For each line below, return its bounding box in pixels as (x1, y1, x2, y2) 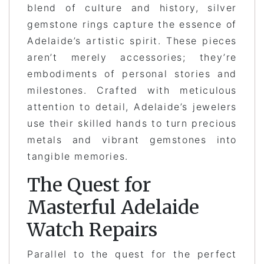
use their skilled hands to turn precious (27, 117, 237, 129)
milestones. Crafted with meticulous (27, 84, 237, 96)
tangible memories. (27, 150, 128, 162)
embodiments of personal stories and (27, 67, 237, 80)
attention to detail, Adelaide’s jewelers (27, 100, 237, 113)
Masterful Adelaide (27, 195, 199, 219)
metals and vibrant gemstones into (27, 133, 237, 146)
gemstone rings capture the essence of (27, 18, 237, 30)
